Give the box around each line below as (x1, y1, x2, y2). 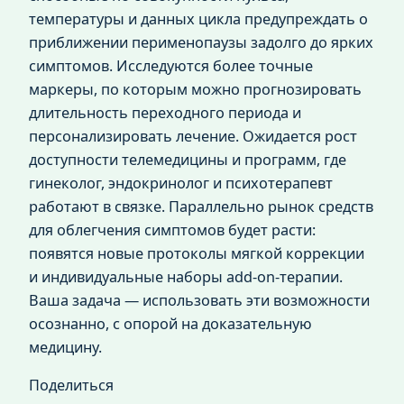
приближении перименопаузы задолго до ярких (29, 32, 373, 52)
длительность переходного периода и (29, 102, 301, 123)
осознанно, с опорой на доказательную (29, 313, 312, 334)
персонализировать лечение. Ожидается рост (29, 125, 357, 146)
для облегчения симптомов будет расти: (29, 219, 316, 240)
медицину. (29, 336, 102, 357)
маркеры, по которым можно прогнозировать (29, 78, 362, 99)
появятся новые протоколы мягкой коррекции (29, 243, 364, 263)
